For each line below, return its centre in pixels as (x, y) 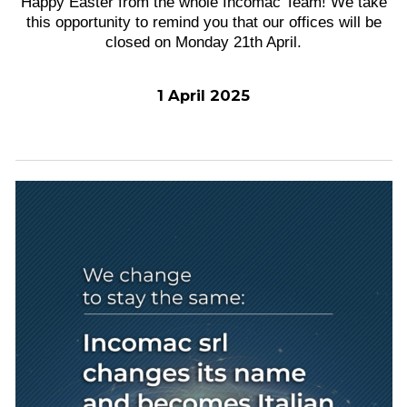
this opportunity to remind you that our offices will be (203, 22)
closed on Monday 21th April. (203, 42)
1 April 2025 (203, 95)
